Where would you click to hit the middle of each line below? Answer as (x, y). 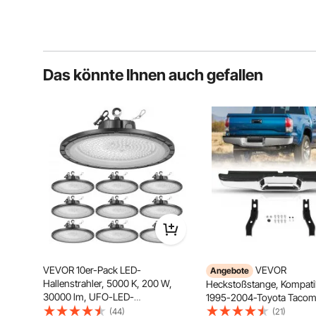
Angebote (230, 271)
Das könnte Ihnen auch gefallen (153, 75)
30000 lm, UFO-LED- (89, 297)
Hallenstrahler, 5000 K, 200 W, (108, 283)
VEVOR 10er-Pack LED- (92, 270)
